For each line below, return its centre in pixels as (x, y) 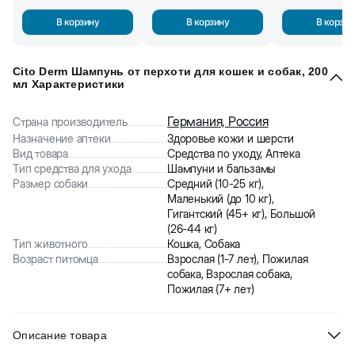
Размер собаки (51, 183)
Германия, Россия (218, 121)
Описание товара (60, 335)
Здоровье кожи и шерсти (231, 138)
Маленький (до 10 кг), (221, 198)
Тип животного (51, 244)
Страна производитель (70, 122)
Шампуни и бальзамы (222, 168)
